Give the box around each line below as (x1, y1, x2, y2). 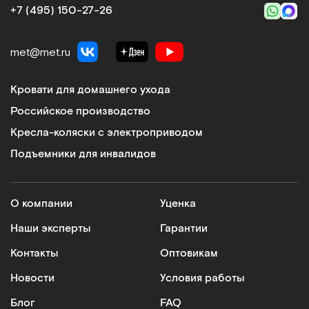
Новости (10, 271, 54, 286)
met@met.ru (10, 46, 70, 58)
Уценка (160, 197, 196, 211)
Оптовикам (160, 246, 218, 261)
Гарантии (160, 221, 208, 236)
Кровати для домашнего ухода (10, 83, 170, 97)
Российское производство (10, 104, 150, 119)
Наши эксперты (10, 221, 91, 236)
